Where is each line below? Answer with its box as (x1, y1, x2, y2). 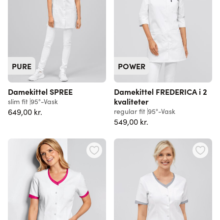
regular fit (114, 106, 145, 116)
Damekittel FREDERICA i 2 (114, 85, 207, 97)
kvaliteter (114, 95, 149, 107)
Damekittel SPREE (8, 85, 73, 97)
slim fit (8, 96, 28, 106)
